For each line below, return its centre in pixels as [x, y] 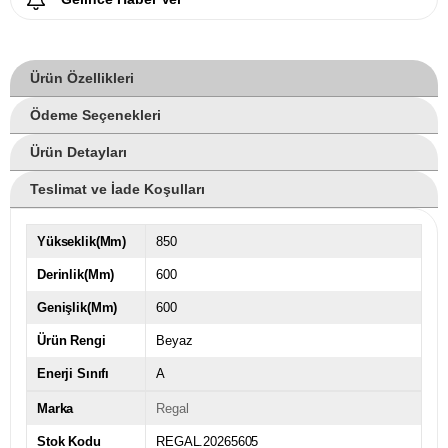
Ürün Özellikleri [82, 78]
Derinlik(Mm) [76, 275]
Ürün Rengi [71, 341]
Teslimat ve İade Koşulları [117, 189]
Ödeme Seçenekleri [95, 115]
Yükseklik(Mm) [82, 242]
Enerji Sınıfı [73, 374]
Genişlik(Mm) [77, 308]
